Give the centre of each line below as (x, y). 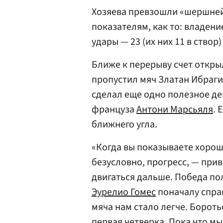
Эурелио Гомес (124, 192)
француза (114, 110)
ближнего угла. (124, 124)
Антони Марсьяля (175, 110)
